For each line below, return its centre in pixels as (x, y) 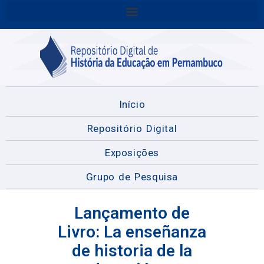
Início (132, 104)
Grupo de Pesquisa (132, 177)
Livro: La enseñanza (132, 232)
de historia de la (132, 251)
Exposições (132, 153)
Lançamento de (132, 213)
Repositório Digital (132, 128)
